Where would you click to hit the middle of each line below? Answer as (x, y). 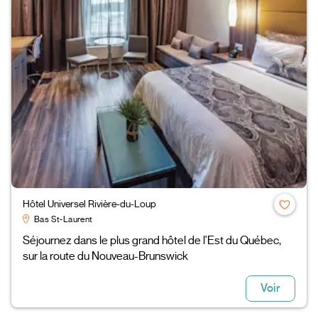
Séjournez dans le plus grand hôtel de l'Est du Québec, (152, 241)
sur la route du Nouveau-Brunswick (105, 257)
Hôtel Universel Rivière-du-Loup (89, 204)
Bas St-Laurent (64, 219)
